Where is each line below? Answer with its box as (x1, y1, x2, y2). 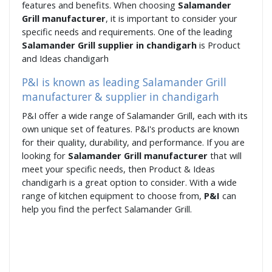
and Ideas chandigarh (22, 52, 109, 65)
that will (210, 149, 242, 162)
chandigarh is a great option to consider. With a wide (22, 176, 237, 189)
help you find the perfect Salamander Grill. (22, 203, 192, 216)
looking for (22, 149, 68, 162)
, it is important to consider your (106, 12, 237, 25)
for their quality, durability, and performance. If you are (22, 136, 245, 149)
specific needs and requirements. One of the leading (22, 25, 233, 38)
